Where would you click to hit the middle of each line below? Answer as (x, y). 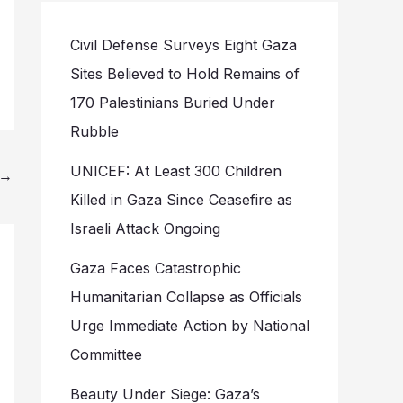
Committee (106, 355)
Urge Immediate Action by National (190, 326)
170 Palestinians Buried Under (173, 103)
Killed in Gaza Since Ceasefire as (181, 200)
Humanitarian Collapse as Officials (186, 297)
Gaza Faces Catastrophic (156, 269)
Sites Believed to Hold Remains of (185, 74)
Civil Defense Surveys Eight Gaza (184, 45)
